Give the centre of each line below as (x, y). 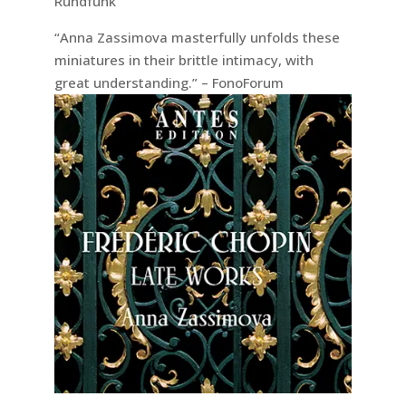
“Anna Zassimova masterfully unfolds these (197, 37)
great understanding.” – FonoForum (169, 82)
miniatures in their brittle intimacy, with (184, 59)
